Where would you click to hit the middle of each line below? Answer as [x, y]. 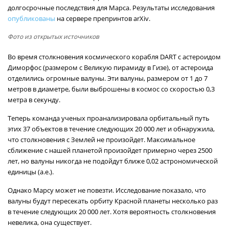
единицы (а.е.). [31, 172]
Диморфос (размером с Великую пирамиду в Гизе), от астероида [110, 67]
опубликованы [31, 18]
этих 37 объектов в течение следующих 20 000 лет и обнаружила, [111, 129]
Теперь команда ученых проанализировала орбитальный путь [109, 118]
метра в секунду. [34, 100]
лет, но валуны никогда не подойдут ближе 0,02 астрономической [113, 161]
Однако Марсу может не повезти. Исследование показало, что [107, 190]
